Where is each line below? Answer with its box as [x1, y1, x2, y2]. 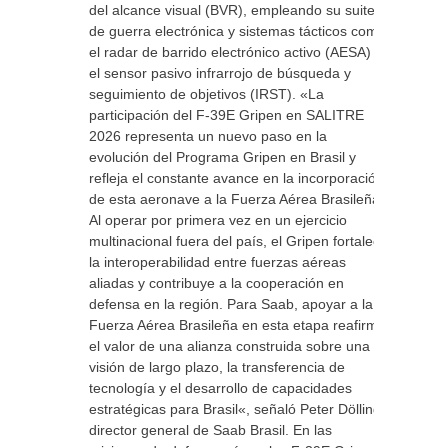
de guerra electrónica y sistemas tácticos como [89, 23, 386, 39]
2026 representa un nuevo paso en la [89, 128, 327, 144]
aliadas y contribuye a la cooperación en [89, 275, 344, 291]
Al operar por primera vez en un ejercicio [89, 212, 347, 228]
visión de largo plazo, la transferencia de [89, 359, 345, 375]
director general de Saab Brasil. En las [89, 422, 332, 438]
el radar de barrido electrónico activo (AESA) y [89, 44, 382, 60]
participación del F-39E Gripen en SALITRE [89, 107, 364, 123]
